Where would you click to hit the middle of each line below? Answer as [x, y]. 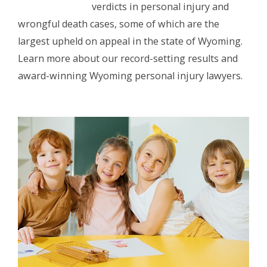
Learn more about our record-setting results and [128, 58]
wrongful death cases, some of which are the [119, 24]
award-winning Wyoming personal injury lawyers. [130, 75]
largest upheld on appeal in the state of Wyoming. [130, 41]
